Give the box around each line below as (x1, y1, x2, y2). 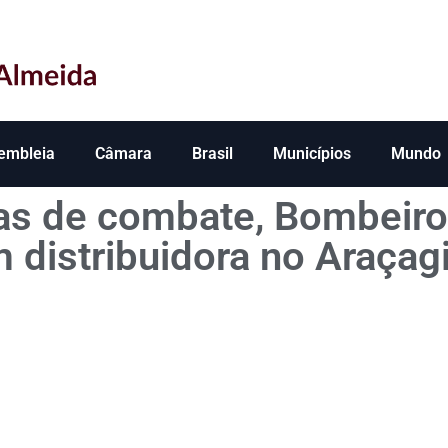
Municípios (273, 144, 351, 164)
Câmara (95, 144, 152, 164)
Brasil (192, 144, 233, 164)
